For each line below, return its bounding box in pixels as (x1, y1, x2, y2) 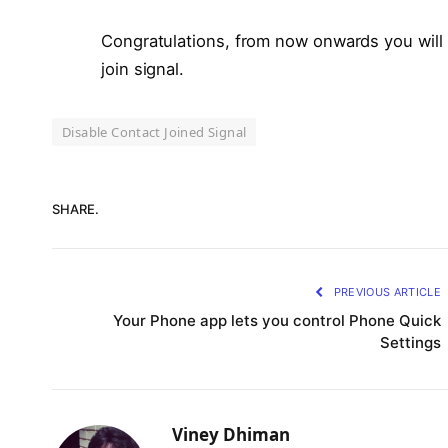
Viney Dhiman (172, 422, 290, 446)
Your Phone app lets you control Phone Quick (113, 310, 441, 330)
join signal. (101, 58, 185, 79)
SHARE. (52, 201, 99, 218)
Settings (380, 332, 441, 352)
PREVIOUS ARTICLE (330, 284, 441, 299)
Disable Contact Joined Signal (62, 122, 247, 141)
